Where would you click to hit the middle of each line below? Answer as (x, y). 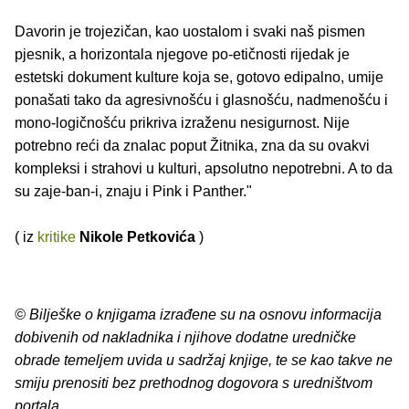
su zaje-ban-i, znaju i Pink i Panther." (133, 192)
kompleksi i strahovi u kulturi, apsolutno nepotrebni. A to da (204, 169)
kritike (57, 237)
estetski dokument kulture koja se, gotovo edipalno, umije (199, 78)
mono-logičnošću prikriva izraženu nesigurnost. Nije (182, 123)
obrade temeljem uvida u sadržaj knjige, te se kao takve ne (204, 361)
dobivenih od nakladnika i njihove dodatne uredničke (185, 338)
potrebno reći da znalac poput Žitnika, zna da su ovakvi (192, 146)
